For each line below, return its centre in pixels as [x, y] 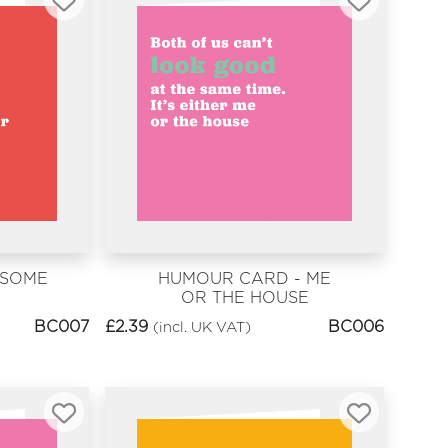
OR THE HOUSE [244, 298]
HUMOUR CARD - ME [245, 279]
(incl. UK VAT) [202, 326]
